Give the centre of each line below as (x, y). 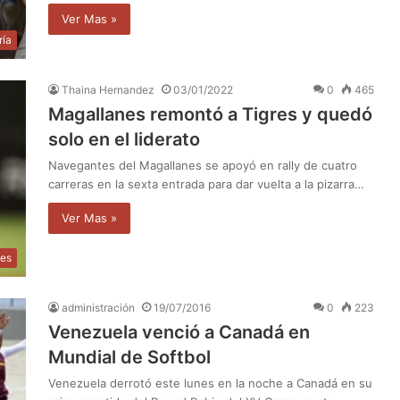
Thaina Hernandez (108, 89)
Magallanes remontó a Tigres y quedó (210, 114)
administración (98, 307)
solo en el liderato (124, 139)
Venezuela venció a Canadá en (179, 332)
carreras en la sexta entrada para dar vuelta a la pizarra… (206, 183)
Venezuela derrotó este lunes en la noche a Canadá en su (210, 383)
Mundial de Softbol (129, 357)
